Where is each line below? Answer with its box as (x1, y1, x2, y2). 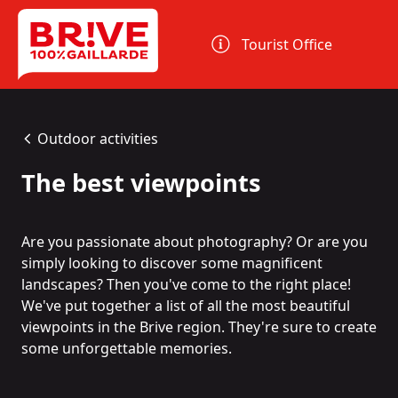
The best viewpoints (21, 166, 261, 200)
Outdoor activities (36, 129, 158, 148)
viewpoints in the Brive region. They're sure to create (21, 317, 377, 338)
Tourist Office (242, 35, 333, 54)
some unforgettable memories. (21, 338, 232, 359)
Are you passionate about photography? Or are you (21, 232, 368, 252)
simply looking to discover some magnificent (21, 253, 322, 274)
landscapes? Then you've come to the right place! (21, 275, 351, 295)
